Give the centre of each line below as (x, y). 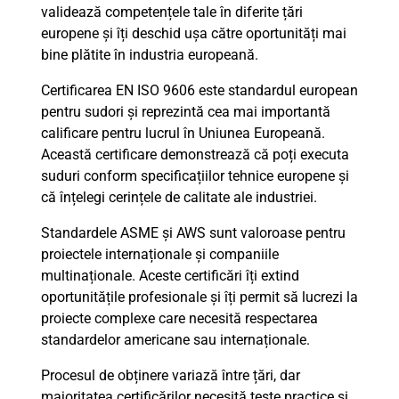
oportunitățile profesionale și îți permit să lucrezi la (199, 297)
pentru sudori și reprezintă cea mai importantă (186, 112)
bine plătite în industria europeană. (150, 55)
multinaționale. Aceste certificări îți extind (170, 276)
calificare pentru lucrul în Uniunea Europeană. (183, 133)
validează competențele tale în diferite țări (172, 12)
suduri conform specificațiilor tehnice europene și (195, 176)
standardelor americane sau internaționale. (175, 340)
